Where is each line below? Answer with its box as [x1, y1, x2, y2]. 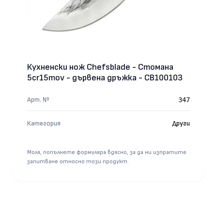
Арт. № [27, 95, 49, 104]
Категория [27, 119, 61, 127]
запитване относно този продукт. [27, 158, 129, 165]
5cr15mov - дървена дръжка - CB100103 [27, 73, 183, 83]
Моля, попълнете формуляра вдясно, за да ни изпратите [27, 149, 186, 156]
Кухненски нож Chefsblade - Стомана [27, 62, 173, 72]
